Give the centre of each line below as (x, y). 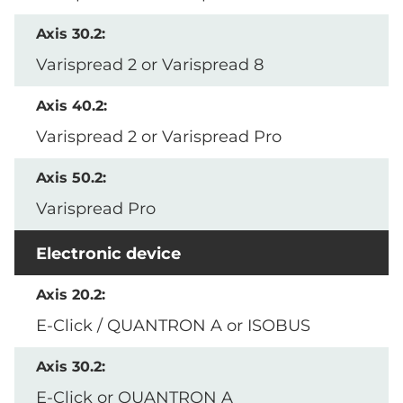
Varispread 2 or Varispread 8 (150, 64)
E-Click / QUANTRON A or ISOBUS (173, 325)
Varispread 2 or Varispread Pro (159, 136)
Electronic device (108, 253)
